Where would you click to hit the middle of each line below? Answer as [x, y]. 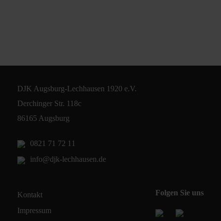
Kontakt [30, 194]
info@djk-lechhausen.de [68, 159]
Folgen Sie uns [180, 192]
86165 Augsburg [43, 118]
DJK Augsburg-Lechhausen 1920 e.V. [77, 89]
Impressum [34, 210]
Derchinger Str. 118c [49, 103]
